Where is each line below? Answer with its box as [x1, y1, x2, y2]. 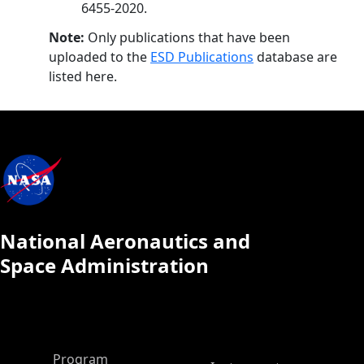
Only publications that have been [84, 28, 290, 46]
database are [253, 48, 337, 66]
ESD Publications [150, 48, 253, 66]
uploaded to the [49, 48, 150, 66]
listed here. [49, 67, 117, 85]
